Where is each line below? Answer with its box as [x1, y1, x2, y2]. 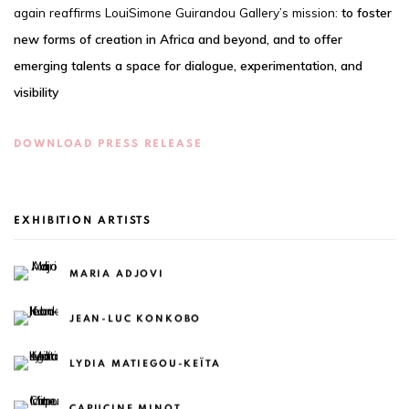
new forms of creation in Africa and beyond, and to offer [14, 30, 342, 47]
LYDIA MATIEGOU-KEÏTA [69, 357, 221, 368]
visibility [14, 83, 58, 100]
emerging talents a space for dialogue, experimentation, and [14, 57, 362, 73]
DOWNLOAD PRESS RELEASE [14, 138, 203, 149]
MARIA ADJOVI [69, 267, 164, 278]
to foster [341, 4, 392, 20]
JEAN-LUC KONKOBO [69, 312, 202, 323]
